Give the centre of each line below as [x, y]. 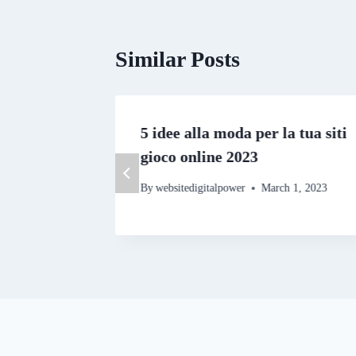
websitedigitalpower [201, 188]
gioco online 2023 [199, 157]
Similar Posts [178, 60]
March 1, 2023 [295, 188]
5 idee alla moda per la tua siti [244, 133]
